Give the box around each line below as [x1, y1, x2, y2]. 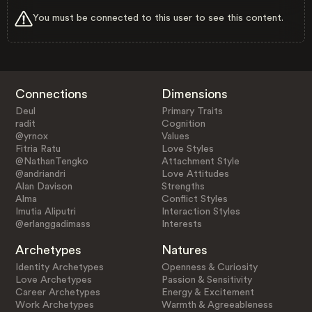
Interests [162, 219, 203, 229]
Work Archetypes [15, 299, 94, 310]
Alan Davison [15, 181, 72, 192]
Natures [162, 243, 208, 256]
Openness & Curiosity [162, 262, 258, 272]
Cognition [162, 118, 206, 129]
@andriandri [15, 169, 65, 179]
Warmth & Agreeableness [162, 299, 274, 310]
